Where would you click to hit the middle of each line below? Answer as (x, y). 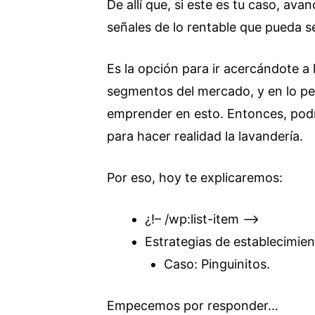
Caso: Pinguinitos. (217, 264)
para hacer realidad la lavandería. (205, 136)
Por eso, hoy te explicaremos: (195, 178)
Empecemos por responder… (193, 306)
